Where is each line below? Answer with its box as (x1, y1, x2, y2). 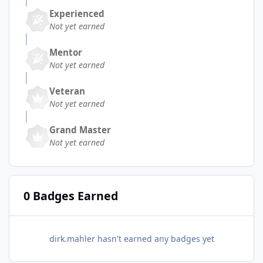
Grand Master (49, 124, 111, 136)
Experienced (49, 8, 104, 20)
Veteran (49, 85, 85, 97)
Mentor (49, 46, 82, 59)
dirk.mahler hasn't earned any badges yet (49, 233, 214, 245)
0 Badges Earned (23, 187, 118, 204)
